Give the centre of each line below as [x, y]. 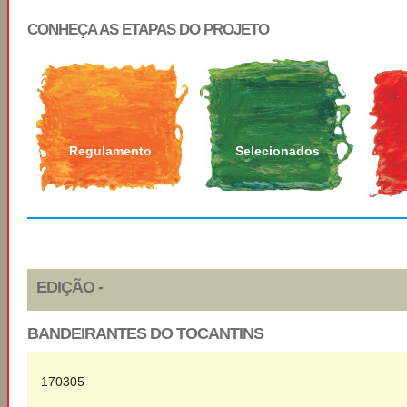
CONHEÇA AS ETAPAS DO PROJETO [148, 30]
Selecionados [278, 151]
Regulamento [110, 151]
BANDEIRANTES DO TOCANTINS [145, 333]
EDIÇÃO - [69, 287]
